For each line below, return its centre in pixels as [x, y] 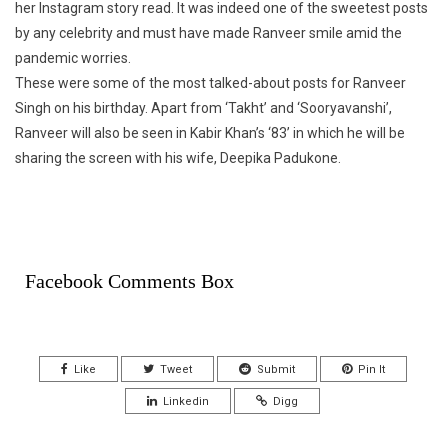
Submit [275, 370]
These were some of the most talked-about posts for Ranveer [210, 83]
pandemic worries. [73, 58]
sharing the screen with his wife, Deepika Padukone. [178, 158]
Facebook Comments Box [129, 281]
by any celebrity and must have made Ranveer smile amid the [208, 33]
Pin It [371, 370]
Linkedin [186, 402]
